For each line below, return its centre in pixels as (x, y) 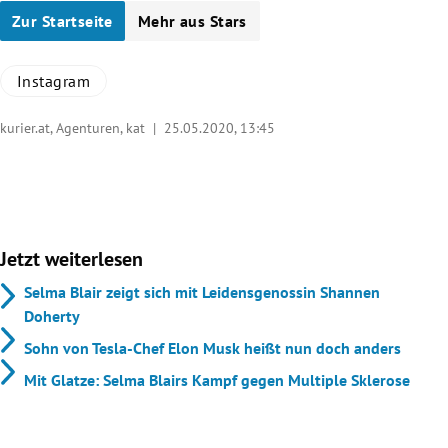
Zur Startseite (62, 20)
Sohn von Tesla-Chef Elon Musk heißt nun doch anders (212, 348)
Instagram (54, 80)
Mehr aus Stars (192, 20)
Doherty (52, 316)
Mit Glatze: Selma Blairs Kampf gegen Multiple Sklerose (217, 380)
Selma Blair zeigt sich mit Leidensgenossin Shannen (202, 292)
